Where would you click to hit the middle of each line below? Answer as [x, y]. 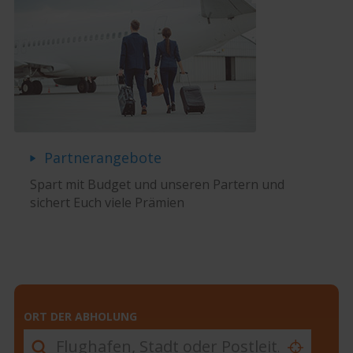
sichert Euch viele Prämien [107, 203]
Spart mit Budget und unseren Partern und [157, 185]
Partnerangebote [102, 158]
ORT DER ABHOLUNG [80, 317]
